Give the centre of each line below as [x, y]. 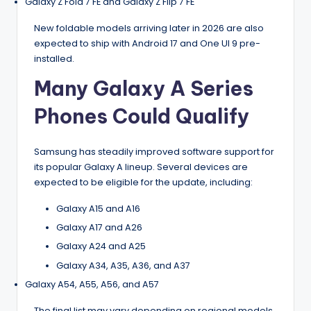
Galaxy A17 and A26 [99, 228]
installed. [54, 59]
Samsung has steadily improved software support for [154, 152]
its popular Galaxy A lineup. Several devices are [141, 167]
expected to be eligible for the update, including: [143, 183]
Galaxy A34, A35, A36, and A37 [123, 265]
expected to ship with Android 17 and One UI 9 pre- [147, 44]
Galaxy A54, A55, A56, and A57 [92, 284]
